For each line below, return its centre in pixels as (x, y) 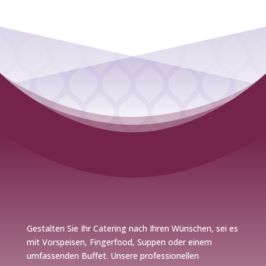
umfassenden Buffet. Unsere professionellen (113, 256)
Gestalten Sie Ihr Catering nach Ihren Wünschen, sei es (132, 228)
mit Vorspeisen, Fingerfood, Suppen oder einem (119, 242)
